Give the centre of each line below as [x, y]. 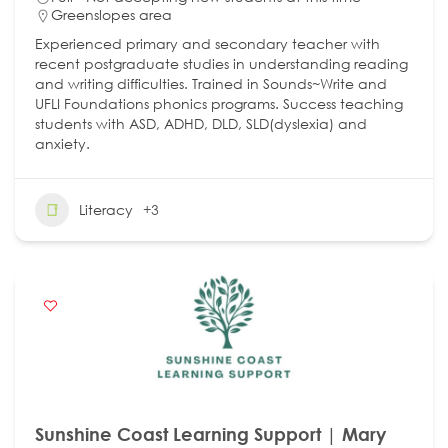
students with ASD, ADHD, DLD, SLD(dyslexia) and [201, 123]
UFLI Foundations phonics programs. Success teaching [219, 103]
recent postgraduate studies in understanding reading [221, 63]
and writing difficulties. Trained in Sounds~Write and [211, 83]
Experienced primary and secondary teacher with [207, 43]
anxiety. [62, 143]
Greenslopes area [111, 14]
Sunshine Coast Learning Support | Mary [210, 433]
